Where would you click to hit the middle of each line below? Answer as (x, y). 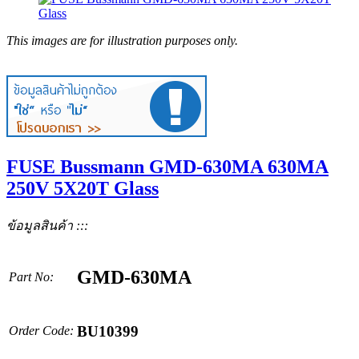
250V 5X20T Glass (83, 188)
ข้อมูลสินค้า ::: (47, 225)
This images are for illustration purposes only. (122, 40)
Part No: (31, 276)
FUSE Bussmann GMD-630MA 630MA (167, 166)
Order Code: (41, 330)
